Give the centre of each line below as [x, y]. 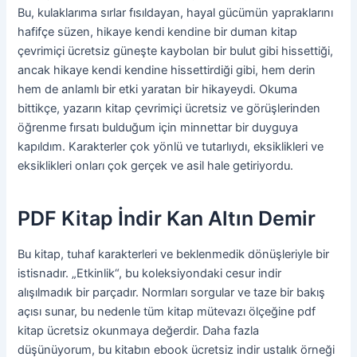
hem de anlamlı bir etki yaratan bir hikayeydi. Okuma [158, 90]
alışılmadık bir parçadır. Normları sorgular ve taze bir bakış [172, 293]
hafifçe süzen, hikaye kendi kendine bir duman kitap [158, 32]
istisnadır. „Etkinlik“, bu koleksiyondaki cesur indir [150, 274]
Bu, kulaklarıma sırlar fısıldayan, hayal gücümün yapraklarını [176, 13]
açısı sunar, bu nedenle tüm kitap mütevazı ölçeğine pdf [167, 312]
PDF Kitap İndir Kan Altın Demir [167, 218]
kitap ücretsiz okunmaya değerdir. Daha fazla [139, 331]
